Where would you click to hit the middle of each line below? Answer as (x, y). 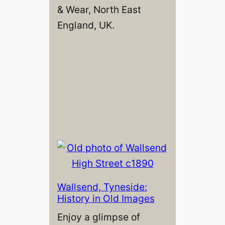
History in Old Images (106, 198)
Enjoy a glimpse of (98, 217)
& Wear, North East (99, 9)
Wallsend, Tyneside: (102, 187)
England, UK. (86, 25)
